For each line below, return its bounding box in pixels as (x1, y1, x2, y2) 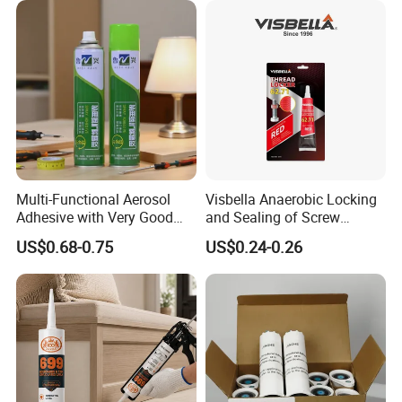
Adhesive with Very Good (16, 207, 174, 228)
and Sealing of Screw (205, 207, 340, 228)
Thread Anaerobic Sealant (205, 225, 370, 246)
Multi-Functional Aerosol (16, 189, 171, 210)
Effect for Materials (16, 225, 139, 246)
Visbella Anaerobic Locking (205, 189, 377, 210)
